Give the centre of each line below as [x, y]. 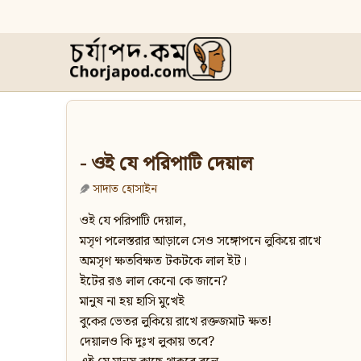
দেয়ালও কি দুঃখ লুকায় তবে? [147, 342]
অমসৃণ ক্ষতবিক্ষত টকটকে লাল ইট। [163, 262]
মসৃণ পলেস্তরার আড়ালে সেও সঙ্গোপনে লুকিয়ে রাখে [200, 242]
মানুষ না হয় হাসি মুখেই [132, 302]
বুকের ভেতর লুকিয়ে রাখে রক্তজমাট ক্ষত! [176, 322]
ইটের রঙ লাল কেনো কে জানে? [154, 282]
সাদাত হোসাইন [125, 189]
